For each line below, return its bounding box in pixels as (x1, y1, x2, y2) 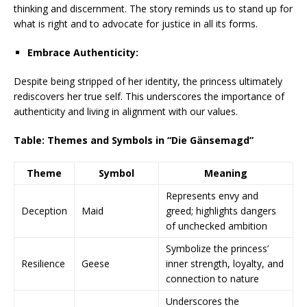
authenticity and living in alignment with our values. (14, 105, 238, 118)
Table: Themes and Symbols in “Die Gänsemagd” (14, 134, 254, 147)
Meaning (204, 167, 247, 180)
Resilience (21, 257, 65, 270)
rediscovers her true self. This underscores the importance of (14, 90, 284, 103)
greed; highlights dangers (166, 204, 276, 217)
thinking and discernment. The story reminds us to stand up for (14, 2, 293, 15)
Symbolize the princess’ (166, 242, 269, 255)
